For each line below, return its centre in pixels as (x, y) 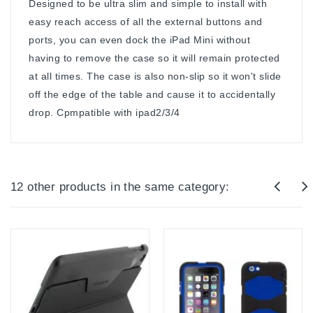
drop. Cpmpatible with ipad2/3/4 (104, 112)
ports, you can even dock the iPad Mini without (139, 39)
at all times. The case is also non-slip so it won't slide (155, 76)
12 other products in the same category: (120, 187)
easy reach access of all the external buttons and (146, 21)
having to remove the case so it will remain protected (154, 58)
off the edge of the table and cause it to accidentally (152, 94)
